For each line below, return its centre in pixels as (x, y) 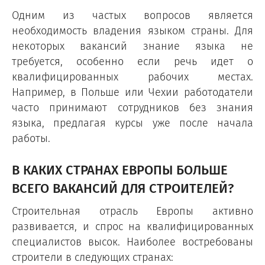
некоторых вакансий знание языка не (132, 46)
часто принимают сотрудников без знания (132, 108)
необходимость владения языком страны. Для (132, 31)
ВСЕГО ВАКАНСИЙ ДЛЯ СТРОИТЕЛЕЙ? (123, 189)
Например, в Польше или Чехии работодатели (132, 92)
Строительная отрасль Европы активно (132, 211)
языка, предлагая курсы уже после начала (132, 123)
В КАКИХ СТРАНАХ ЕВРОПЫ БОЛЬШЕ (120, 170)
